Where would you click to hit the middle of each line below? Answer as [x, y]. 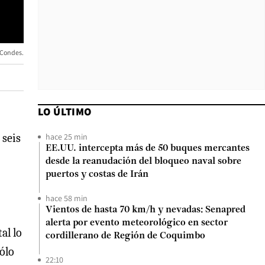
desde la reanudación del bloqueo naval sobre [143, 161]
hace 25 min [67, 137]
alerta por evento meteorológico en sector [137, 223]
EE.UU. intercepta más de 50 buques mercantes [148, 148]
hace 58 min [67, 198]
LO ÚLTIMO [65, 112]
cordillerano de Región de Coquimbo [125, 236]
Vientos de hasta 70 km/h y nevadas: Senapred [146, 210]
